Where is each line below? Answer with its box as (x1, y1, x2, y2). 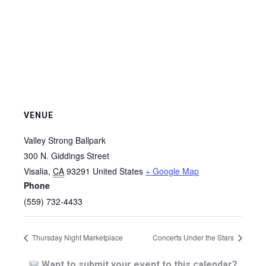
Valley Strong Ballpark (24, 134, 106, 146)
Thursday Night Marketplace (30, 232, 123, 243)
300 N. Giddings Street (24, 150, 109, 161)
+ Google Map (145, 165, 199, 177)
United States (93, 165, 143, 177)
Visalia (24, 165, 48, 177)
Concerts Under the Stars (153, 232, 236, 243)
